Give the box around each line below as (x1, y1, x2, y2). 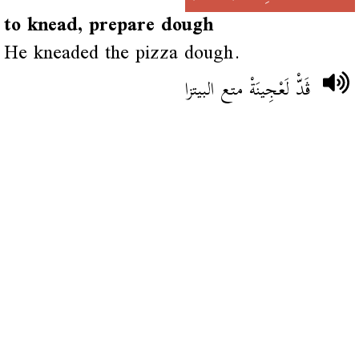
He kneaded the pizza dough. (3, 32, 240, 75)
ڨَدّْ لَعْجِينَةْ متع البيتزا (185, 68, 311, 111)
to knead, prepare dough (3, 4, 213, 47)
